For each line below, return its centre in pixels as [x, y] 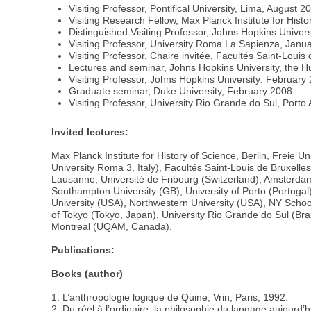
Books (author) [87, 273]
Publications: [83, 250]
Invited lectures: [90, 132]
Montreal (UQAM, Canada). [112, 226]
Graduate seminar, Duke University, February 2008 [181, 91]
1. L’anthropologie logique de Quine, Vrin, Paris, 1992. [170, 297]
